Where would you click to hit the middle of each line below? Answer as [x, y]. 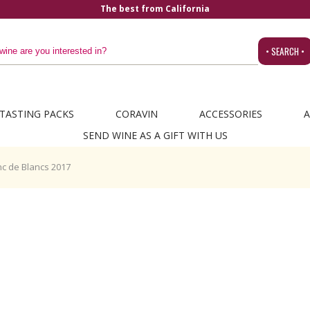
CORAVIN [136, 114]
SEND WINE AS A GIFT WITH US [155, 135]
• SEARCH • [285, 51]
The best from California [155, 9]
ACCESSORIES [230, 114]
